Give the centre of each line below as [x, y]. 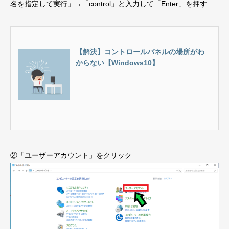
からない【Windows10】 [117, 63]
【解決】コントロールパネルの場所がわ [140, 51]
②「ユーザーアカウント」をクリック [71, 155]
